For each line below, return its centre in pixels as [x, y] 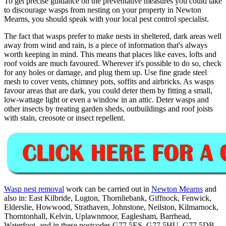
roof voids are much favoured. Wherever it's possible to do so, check [113, 63]
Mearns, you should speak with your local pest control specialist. [106, 19]
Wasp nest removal [34, 189]
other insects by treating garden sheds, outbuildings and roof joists [108, 108]
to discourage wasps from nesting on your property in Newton [103, 10]
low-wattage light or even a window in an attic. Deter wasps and [106, 99]
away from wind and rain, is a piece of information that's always [106, 45]
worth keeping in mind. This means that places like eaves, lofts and [110, 54]
